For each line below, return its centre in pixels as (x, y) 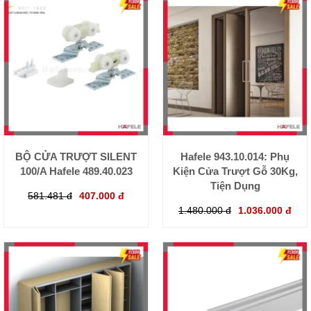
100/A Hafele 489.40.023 (76, 171)
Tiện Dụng (235, 186)
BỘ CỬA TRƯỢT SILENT (76, 157)
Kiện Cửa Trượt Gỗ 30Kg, (235, 171)
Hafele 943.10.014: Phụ (235, 157)
